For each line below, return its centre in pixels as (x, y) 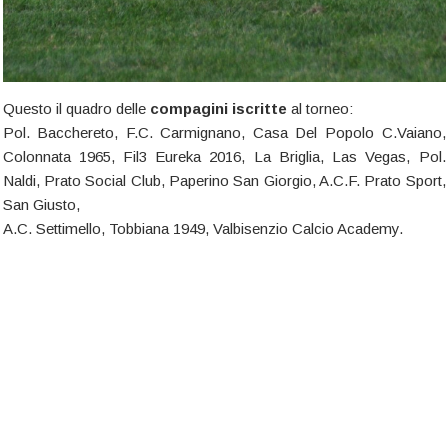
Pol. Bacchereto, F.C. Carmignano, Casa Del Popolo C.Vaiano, (224, 132)
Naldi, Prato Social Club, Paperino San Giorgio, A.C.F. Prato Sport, (224, 180)
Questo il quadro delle (76, 108)
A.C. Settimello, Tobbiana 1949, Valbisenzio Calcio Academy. (202, 228)
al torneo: (319, 108)
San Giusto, (41, 204)
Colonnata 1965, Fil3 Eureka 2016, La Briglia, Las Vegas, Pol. (224, 156)
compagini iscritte (218, 108)
